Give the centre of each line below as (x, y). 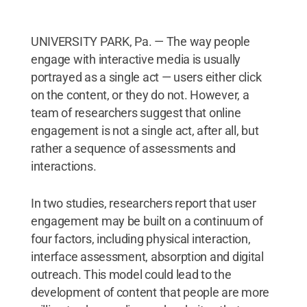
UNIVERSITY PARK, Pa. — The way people (140, 41)
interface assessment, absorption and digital (147, 256)
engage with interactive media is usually (135, 59)
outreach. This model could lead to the (131, 274)
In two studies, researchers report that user (143, 203)
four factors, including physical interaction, (140, 238)
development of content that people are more (150, 292)
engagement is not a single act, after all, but (145, 130)
